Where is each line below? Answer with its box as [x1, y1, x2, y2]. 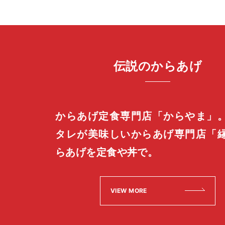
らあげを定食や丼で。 [55, 146, 158, 159]
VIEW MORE [110, 187, 147, 195]
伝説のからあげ [114, 59, 202, 74]
